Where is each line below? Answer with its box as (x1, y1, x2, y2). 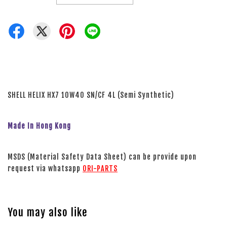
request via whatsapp (8, 164, 83, 173)
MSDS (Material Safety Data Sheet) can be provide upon (8, 153, 197, 162)
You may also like (8, 206, 87, 219)
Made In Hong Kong (8, 122, 71, 131)
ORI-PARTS (83, 164, 118, 173)
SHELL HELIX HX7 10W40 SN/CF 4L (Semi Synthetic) (8, 91, 174, 100)
